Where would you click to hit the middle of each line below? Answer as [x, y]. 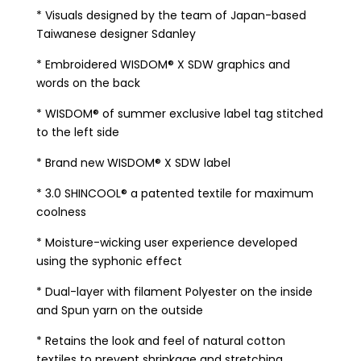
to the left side [78, 133]
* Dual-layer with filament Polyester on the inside [174, 292]
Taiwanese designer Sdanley [116, 34]
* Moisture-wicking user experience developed [167, 243]
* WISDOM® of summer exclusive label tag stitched [180, 114]
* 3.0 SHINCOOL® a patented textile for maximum [175, 194]
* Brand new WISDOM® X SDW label [133, 163]
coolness [61, 212]
